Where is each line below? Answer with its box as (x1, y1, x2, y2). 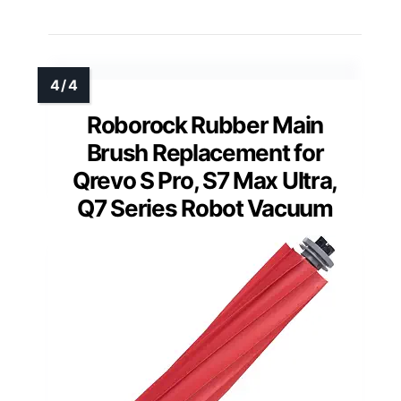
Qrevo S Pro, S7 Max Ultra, (72, 166, 338, 195)
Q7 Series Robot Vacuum (77, 194, 333, 223)
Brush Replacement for (86, 139, 324, 167)
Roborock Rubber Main (87, 111, 323, 140)
